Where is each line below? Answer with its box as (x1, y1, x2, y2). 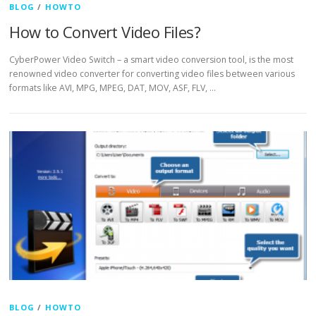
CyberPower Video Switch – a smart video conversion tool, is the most (9, 54, 294, 66)
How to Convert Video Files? (9, 20, 200, 42)
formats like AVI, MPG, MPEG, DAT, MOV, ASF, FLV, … (9, 82, 217, 94)
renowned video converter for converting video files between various (9, 68, 296, 80)
